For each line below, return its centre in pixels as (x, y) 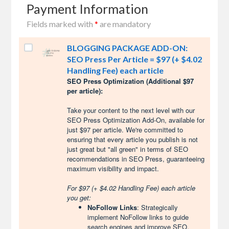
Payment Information (88, 9)
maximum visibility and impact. (113, 168)
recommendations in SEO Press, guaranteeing (136, 159)
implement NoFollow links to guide (138, 217)
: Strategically (158, 207)
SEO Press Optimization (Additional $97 (131, 81)
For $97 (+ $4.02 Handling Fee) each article (131, 188)
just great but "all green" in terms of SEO (128, 149)
